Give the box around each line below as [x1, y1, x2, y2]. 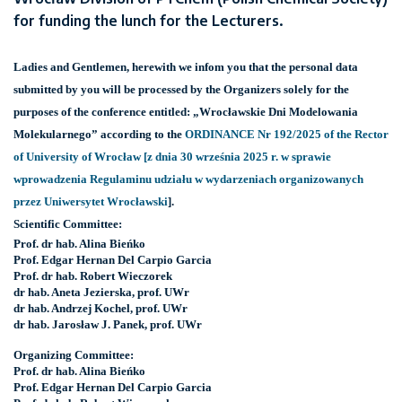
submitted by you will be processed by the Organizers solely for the [13, 83, 349, 97]
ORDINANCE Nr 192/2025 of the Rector [185, 127, 389, 142]
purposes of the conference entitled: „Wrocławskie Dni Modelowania [13, 105, 358, 119]
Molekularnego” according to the [13, 127, 185, 142]
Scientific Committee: [13, 217, 122, 232]
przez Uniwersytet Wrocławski [13, 195, 168, 209]
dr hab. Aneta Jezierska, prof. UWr [13, 285, 189, 300]
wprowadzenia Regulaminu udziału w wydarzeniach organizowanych [13, 172, 363, 187]
